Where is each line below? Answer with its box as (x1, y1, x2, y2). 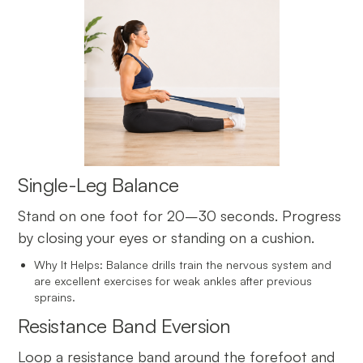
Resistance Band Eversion (18, 313, 231, 338)
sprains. (34, 289, 76, 304)
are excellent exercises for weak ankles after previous (34, 273, 313, 288)
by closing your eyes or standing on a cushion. (18, 228, 315, 246)
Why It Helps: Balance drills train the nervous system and (34, 257, 332, 271)
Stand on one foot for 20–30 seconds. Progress (18, 206, 342, 224)
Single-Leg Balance (18, 172, 179, 197)
